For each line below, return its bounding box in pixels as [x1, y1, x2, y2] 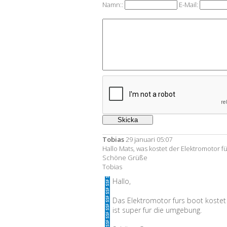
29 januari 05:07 [124, 135, 172, 144]
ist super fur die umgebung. [112, 205, 202, 215]
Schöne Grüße [102, 153, 147, 162]
